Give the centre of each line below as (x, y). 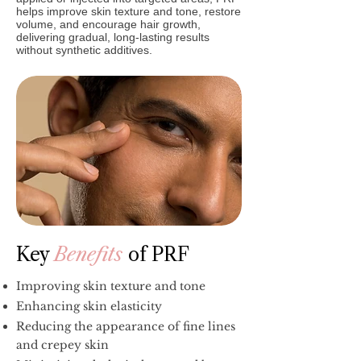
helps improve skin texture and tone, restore (129, 11)
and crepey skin (62, 345)
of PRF (159, 255)
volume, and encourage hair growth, (108, 24)
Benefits (91, 255)
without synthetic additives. (84, 50)
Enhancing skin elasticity (89, 306)
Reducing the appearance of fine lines (126, 326)
